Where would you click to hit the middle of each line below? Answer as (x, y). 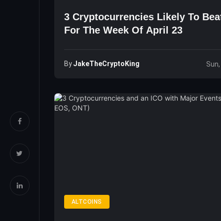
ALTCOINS (87, 202)
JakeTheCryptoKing (106, 64)
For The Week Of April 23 (123, 30)
